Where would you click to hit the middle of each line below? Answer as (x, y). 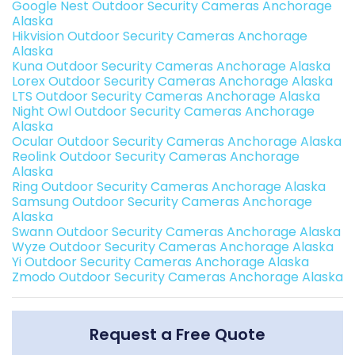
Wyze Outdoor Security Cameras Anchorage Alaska (173, 246)
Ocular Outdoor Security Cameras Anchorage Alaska (177, 141)
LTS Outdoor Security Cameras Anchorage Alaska (166, 96)
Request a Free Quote (177, 334)
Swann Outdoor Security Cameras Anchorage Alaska (176, 231)
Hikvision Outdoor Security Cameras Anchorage (160, 36)
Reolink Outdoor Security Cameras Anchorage (156, 156)
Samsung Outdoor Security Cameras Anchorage (162, 201)
